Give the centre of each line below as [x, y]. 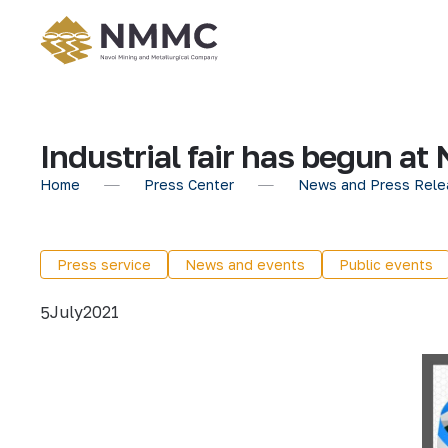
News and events [245, 264]
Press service [104, 264]
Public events [386, 264]
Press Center [189, 184]
